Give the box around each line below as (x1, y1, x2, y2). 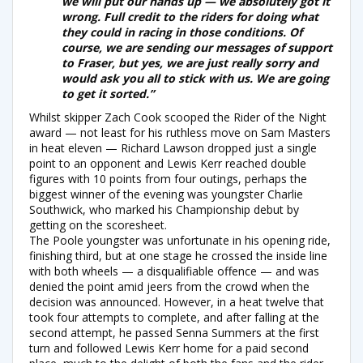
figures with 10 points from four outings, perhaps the (29, 170, 307, 186)
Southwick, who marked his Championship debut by (29, 201, 299, 217)
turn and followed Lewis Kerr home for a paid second (29, 340, 309, 356)
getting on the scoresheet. (29, 216, 167, 233)
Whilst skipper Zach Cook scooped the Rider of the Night (29, 109, 327, 125)
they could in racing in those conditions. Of (62, 23, 302, 40)
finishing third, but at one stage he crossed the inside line (29, 247, 327, 263)
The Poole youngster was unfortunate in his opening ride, (29, 232, 331, 248)
